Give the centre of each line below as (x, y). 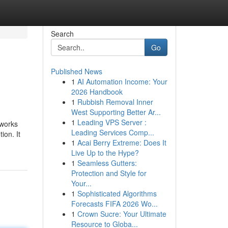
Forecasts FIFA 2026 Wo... (114, 204)
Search (62, 34)
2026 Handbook (97, 92)
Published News (76, 71)
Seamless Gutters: (107, 163)
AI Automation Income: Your (122, 81)
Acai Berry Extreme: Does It (122, 142)
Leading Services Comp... (112, 132)
